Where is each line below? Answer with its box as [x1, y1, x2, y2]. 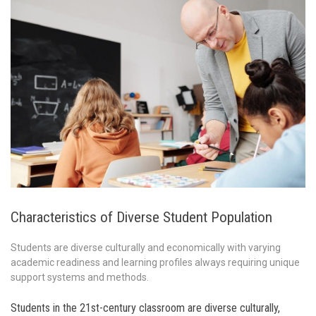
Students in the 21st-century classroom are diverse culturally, [11, 300, 280, 315]
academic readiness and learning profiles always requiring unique [11, 256, 300, 268]
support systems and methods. [11, 271, 149, 283]
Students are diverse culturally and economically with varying [11, 241, 281, 253]
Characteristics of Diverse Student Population [11, 208, 272, 226]
